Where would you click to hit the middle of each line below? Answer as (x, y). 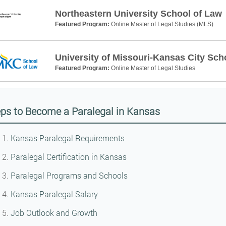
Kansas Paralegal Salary (54, 194)
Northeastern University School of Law (138, 13)
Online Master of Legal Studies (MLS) (162, 24)
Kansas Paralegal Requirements (67, 138)
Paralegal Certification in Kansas (68, 157)
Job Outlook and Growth (54, 213)
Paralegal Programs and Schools (69, 176)
